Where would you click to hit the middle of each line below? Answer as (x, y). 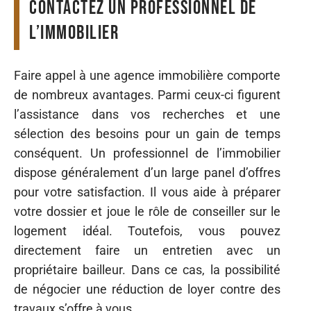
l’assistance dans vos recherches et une (147, 114)
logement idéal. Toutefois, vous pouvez (147, 230)
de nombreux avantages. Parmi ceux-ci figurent (147, 94)
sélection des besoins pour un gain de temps (147, 133)
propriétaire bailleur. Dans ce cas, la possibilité (147, 269)
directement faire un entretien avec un (147, 250)
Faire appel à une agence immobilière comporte (147, 75)
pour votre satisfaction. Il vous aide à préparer (147, 192)
